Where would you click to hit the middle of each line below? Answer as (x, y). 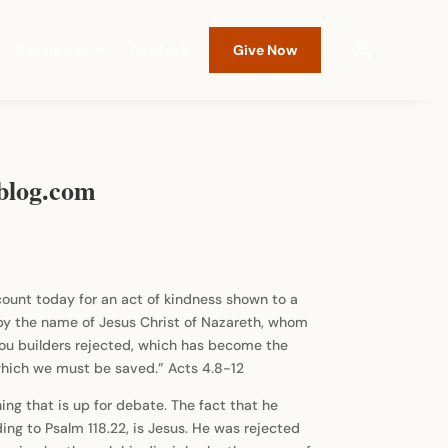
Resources (51, 50)
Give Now (264, 50)
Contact (158, 50)
